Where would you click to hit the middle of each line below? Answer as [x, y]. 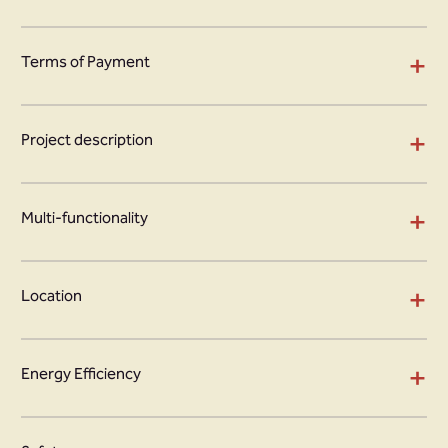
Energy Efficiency [81, 373]
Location [51, 295]
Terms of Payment [85, 61]
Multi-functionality [84, 217]
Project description [87, 139]
